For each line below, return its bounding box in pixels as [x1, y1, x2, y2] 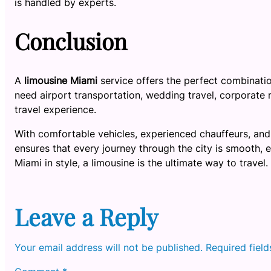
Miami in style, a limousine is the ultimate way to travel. [15, 156, 268, 169]
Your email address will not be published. [15, 241, 203, 254]
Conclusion [15, 26, 127, 56]
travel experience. [15, 103, 96, 116]
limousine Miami [24, 74, 97, 87]
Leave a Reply [15, 201, 158, 233]
